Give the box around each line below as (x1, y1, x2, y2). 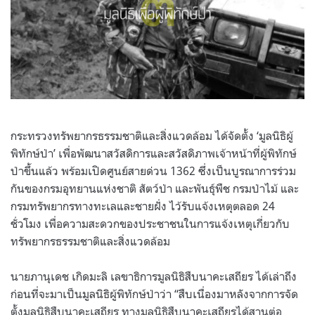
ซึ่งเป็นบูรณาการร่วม (198, 163, 296, 178)
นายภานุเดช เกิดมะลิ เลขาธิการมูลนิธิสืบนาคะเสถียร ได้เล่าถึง (11, 269, 297, 283)
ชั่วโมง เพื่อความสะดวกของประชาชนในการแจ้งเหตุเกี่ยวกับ (11, 216, 290, 231)
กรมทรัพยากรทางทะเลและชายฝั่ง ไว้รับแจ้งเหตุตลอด (11, 198, 259, 213)
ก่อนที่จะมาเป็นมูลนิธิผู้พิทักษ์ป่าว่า (11, 286, 172, 301)
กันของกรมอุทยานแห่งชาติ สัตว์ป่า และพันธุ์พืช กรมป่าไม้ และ (11, 181, 299, 195)
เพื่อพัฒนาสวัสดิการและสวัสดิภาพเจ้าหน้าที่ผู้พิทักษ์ (58, 146, 297, 160)
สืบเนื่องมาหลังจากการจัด (179, 286, 298, 301)
